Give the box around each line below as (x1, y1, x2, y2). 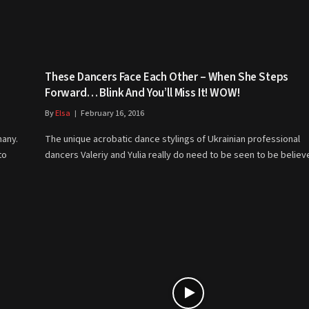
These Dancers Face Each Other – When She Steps (45, 69, 289, 86)
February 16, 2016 (81, 108, 144, 120)
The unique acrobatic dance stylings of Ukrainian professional (45, 132, 300, 147)
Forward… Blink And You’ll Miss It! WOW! (45, 85, 240, 102)
